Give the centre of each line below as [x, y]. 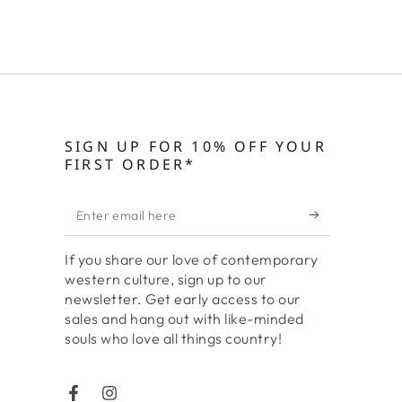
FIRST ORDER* [131, 164]
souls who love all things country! [173, 338]
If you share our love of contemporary [192, 259]
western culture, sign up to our [166, 279]
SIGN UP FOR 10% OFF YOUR [196, 146]
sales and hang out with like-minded [184, 318]
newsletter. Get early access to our [183, 298]
